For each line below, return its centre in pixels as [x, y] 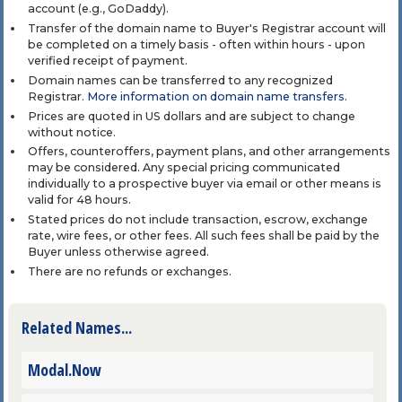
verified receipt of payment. [107, 61]
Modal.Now [64, 370]
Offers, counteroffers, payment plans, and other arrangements [209, 152]
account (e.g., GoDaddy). [98, 9]
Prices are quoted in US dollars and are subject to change [191, 116]
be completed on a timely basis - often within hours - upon [196, 45]
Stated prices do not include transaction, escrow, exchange [197, 220]
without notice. [71, 132]
